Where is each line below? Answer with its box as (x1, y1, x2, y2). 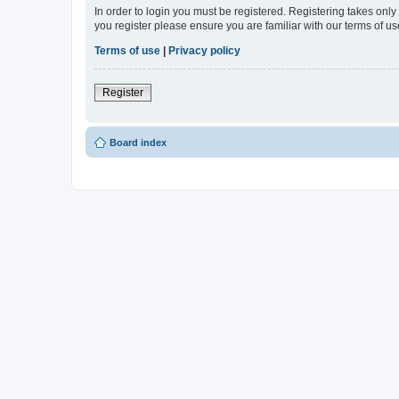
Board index (110, 136, 167, 148)
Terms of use (94, 44, 160, 57)
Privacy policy (168, 44, 240, 57)
